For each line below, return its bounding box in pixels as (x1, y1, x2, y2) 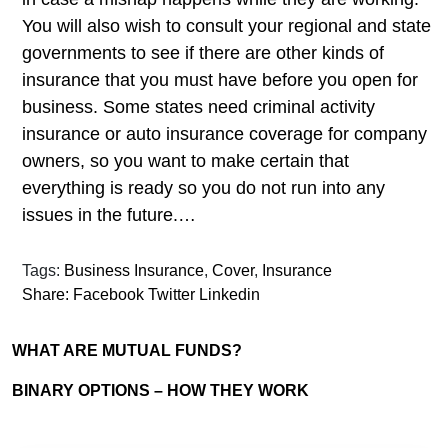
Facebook (73, 286, 144, 304)
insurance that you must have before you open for (22, 70, 418, 91)
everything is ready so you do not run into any (22, 178, 385, 199)
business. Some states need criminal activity (22, 97, 375, 118)
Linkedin (199, 286, 260, 304)
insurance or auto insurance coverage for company (22, 124, 427, 145)
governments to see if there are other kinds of (22, 43, 384, 64)
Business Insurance (64, 262, 204, 280)
